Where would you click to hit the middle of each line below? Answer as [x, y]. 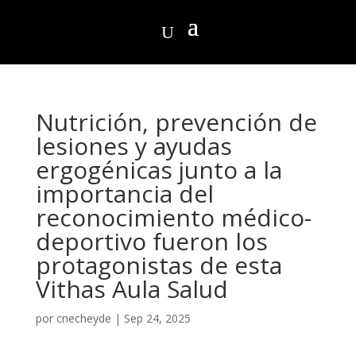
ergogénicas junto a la [159, 170]
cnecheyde [83, 318]
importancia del [124, 193]
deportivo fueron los [151, 241]
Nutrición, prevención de [176, 122]
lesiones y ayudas [133, 146]
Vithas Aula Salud [132, 289]
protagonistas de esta [159, 265]
